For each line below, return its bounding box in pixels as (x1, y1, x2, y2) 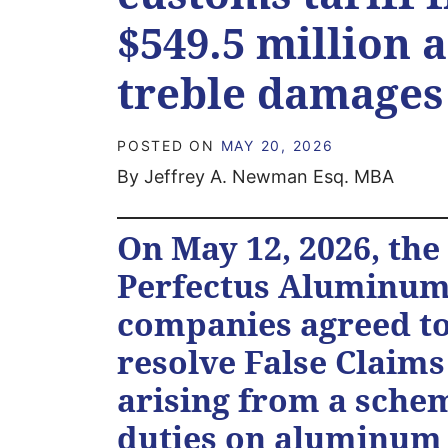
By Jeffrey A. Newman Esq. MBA (117, 166, 394, 187)
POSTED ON (117, 137, 221, 154)
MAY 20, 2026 (220, 137, 334, 154)
